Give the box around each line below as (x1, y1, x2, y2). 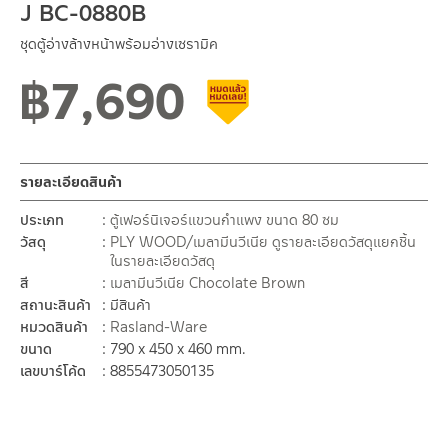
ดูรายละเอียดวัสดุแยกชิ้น (272, 232, 416, 253)
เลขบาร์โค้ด (20, 361, 86, 382)
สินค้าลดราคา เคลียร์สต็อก (257, 79, 397, 98)
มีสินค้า (110, 295, 151, 316)
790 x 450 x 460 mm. (110, 339, 246, 360)
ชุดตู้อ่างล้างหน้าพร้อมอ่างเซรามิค (20, 34, 218, 55)
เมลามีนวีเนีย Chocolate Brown (110, 273, 305, 294)
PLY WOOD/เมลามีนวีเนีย (110, 232, 268, 253)
